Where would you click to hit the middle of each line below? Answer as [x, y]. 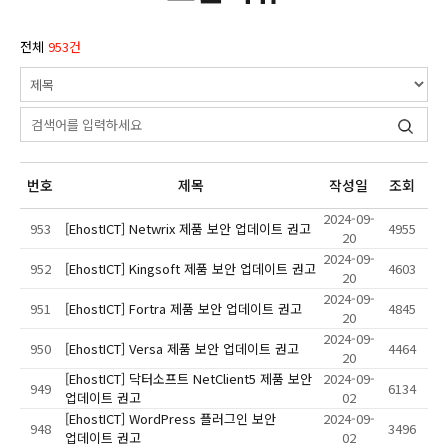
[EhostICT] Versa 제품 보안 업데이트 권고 [182, 349]
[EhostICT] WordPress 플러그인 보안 [170, 419]
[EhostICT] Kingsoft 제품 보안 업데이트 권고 [190, 269]
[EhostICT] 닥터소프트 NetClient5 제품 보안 [188, 379]
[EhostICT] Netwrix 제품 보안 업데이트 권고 [188, 229]
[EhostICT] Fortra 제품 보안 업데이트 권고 [183, 309]
